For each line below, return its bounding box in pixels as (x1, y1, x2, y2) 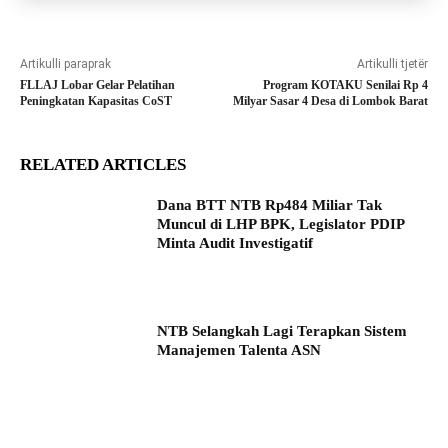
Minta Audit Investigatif (157, 235, 314, 252)
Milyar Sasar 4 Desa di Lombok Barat (232, 94, 428, 109)
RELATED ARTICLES (20, 155, 186, 175)
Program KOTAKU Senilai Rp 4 (262, 78, 428, 93)
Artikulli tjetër (356, 57, 428, 72)
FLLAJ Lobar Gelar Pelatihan (20, 78, 175, 93)
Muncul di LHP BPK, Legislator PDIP (157, 216, 406, 233)
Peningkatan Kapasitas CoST (20, 94, 172, 109)
